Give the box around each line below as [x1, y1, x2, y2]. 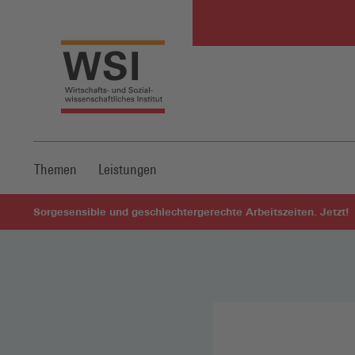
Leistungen [98, 161, 157, 177]
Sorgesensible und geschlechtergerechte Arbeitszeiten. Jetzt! [33, 205, 349, 218]
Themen [34, 161, 77, 177]
